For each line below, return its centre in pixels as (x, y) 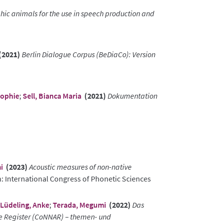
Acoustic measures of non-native (80, 167)
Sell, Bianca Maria (52, 95)
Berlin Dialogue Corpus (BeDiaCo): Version (89, 55)
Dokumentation (132, 95)
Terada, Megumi (79, 205)
